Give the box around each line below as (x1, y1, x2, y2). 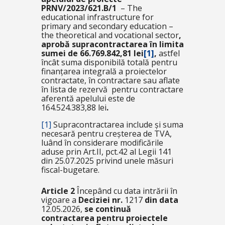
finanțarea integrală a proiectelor (41, 66, 167, 77)
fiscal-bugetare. (41, 164, 99, 176)
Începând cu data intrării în (76, 185, 177, 197)
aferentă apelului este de (41, 93, 135, 104)
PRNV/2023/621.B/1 (41, 3, 121, 14)
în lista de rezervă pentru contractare (41, 84, 183, 95)
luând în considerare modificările (41, 137, 163, 149)
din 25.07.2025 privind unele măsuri (41, 155, 173, 167)
